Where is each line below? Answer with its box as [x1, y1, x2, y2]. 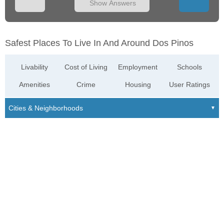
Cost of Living [64, 63, 108, 71]
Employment [118, 63, 158, 71]
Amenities [19, 80, 50, 89]
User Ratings [168, 80, 210, 89]
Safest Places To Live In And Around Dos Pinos [5, 38, 193, 48]
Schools [176, 63, 202, 71]
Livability [21, 63, 48, 71]
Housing [124, 80, 151, 89]
